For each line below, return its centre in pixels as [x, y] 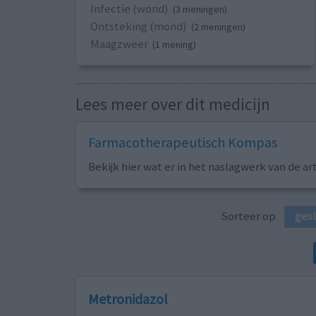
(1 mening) [174, 45]
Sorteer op [253, 216]
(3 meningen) [200, 10]
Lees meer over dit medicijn [173, 104]
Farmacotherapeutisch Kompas [182, 143]
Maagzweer [119, 44]
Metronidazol [128, 298]
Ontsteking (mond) [138, 26]
